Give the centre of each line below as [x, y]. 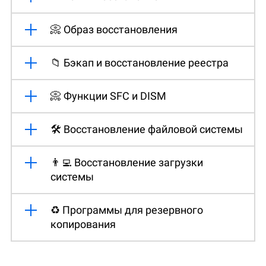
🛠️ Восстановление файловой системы [147, 129]
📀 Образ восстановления [114, 29]
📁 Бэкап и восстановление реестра [140, 62]
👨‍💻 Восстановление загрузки [127, 162]
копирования [83, 224]
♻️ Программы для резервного [127, 210]
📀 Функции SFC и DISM [108, 96]
